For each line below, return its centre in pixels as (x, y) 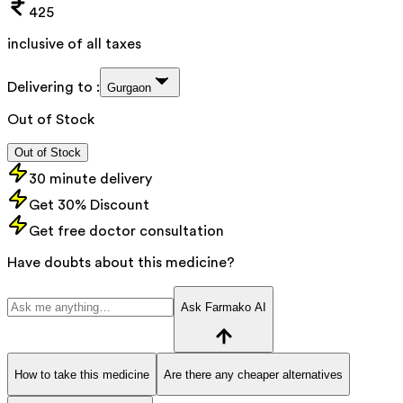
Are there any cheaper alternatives (253, 374)
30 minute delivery (90, 179)
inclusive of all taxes (74, 44)
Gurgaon (129, 87)
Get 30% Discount (89, 205)
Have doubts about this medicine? (121, 262)
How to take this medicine (82, 374)
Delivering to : (54, 87)
